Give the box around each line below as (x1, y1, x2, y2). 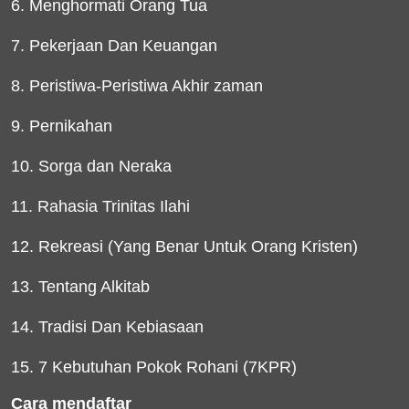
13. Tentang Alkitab (11, 278, 150, 296)
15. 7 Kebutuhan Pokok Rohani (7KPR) (11, 358, 297, 376)
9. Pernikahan (11, 117, 112, 135)
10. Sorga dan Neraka (11, 157, 172, 175)
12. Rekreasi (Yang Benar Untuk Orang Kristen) (11, 237, 358, 256)
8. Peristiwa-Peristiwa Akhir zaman (11, 77, 263, 95)
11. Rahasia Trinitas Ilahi (11, 197, 190, 215)
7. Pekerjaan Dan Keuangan (11, 37, 217, 55)
